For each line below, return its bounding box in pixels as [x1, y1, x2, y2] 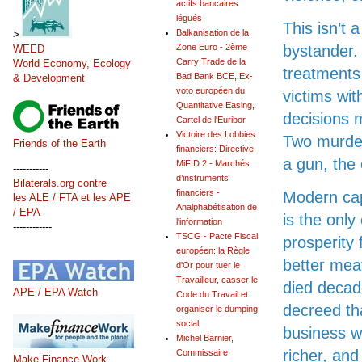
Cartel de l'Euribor [176, 115, 246, 125]
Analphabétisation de [176, 202, 257, 213]
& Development [13, 72, 85, 85]
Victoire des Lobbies [176, 129, 255, 140]
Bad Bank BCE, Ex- [176, 71, 253, 82]
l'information [176, 217, 222, 227]
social [176, 318, 199, 329]
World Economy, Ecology [13, 57, 131, 70]
